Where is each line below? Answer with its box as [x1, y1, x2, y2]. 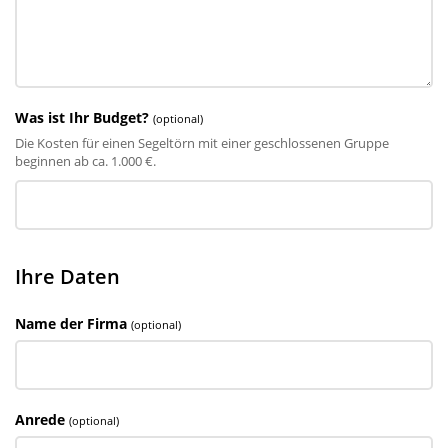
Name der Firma [15, 314, 127, 333]
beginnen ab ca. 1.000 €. [15, 152, 156, 170]
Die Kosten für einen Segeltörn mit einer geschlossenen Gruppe [15, 134, 389, 152]
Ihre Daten [15, 263, 120, 290]
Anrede [15, 410, 65, 429]
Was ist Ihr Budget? [15, 108, 149, 127]
